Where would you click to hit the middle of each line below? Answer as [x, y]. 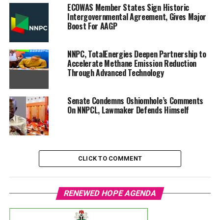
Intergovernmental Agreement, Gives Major [137, 17]
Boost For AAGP [92, 26]
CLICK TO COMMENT [110, 159]
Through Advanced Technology [115, 73]
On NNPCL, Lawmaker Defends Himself [128, 110]
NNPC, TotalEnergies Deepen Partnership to [137, 54]
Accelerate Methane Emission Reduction [132, 64]
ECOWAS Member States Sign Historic [128, 8]
